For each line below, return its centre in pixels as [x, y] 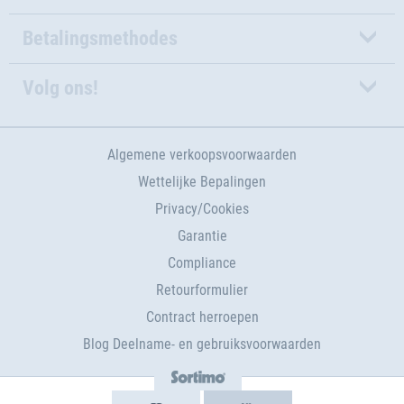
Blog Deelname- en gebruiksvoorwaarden [202, 344]
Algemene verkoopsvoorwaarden [202, 155]
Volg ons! [60, 88]
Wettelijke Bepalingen [202, 182]
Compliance [202, 263]
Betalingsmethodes [100, 38]
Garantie [202, 236]
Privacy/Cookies [202, 209]
